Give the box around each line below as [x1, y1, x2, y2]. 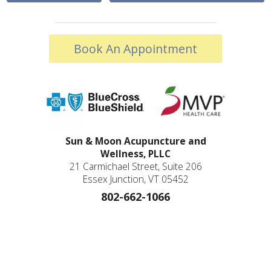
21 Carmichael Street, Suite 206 [69, 160, 202, 174]
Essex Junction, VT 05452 [82, 172, 189, 186]
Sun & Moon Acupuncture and [65, 134, 206, 148]
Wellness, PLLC [100, 147, 171, 161]
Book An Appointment [74, 41, 197, 57]
